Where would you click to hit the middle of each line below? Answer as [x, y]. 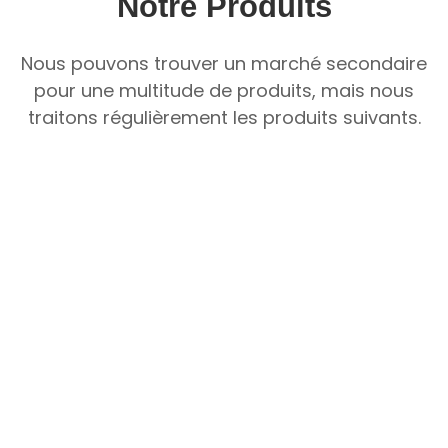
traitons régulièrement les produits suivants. [224, 117]
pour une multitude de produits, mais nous [224, 90]
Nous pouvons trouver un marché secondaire [224, 63]
